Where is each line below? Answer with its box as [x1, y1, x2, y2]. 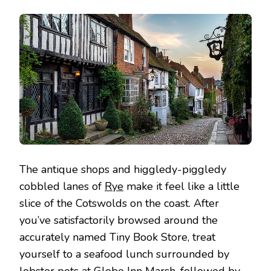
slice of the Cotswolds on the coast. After [19, 195, 219, 211]
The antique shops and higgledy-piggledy [19, 162, 226, 177]
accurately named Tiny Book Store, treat [19, 229, 215, 244]
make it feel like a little [123, 178, 240, 194]
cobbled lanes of [19, 178, 105, 194]
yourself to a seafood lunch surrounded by [19, 246, 229, 261]
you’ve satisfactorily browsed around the [19, 212, 218, 227]
